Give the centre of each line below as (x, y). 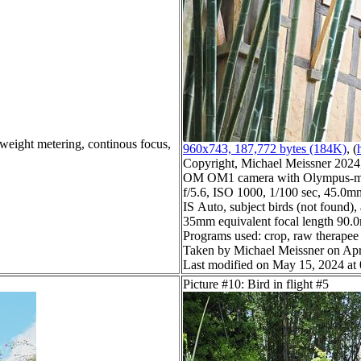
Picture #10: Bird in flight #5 (256, 284)
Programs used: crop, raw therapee (271, 236)
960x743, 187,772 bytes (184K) (265, 149)
